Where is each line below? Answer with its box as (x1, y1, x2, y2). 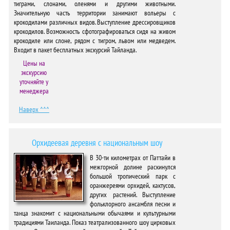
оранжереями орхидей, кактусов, (90, 181, 176, 190)
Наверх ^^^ (18, 105, 49, 114)
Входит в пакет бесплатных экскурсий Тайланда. (14, 45, 137, 54)
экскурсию (21, 68, 47, 77)
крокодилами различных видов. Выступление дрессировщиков (14, 17, 176, 27)
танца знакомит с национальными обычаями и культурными (14, 208, 176, 218)
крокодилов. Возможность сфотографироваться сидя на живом (14, 27, 176, 36)
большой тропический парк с (90, 171, 176, 181)
